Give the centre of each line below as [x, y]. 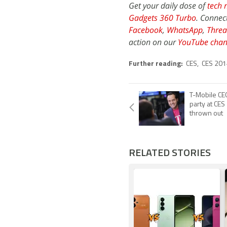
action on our [153, 42]
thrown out [206, 114]
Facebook [146, 30]
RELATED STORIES [170, 152]
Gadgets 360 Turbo [162, 18]
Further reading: [157, 64]
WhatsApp [185, 30]
